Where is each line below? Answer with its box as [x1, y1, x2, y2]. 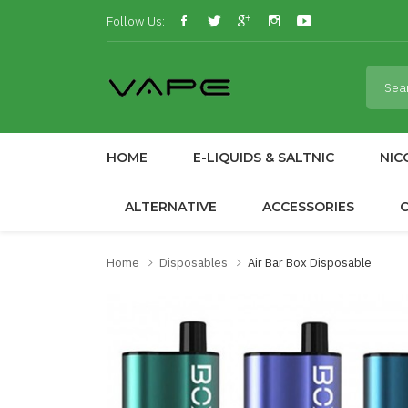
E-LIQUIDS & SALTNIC [193, 149, 334, 166]
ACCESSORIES [262, 199, 354, 215]
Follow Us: [107, 12, 165, 29]
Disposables [159, 255, 228, 270]
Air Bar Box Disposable [248, 255, 372, 270]
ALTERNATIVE [125, 199, 217, 215]
